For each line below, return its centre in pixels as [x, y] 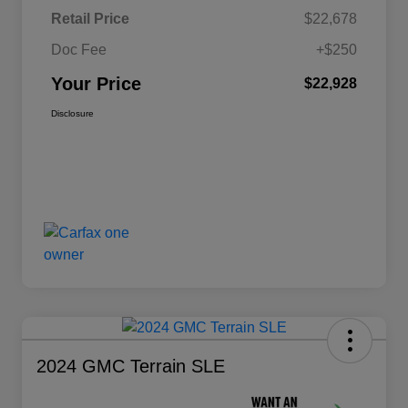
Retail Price [90, 18]
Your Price [96, 83]
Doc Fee [79, 49]
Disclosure [72, 113]
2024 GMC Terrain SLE [131, 366]
